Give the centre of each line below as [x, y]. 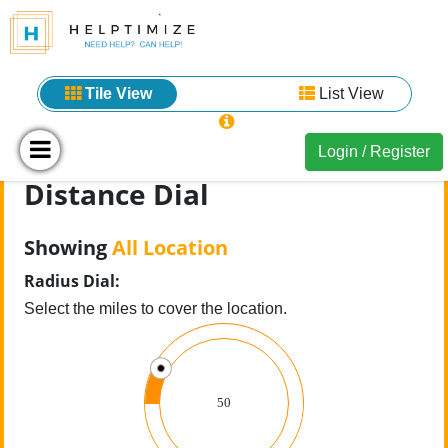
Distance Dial [116, 194]
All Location [170, 247]
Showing [68, 247]
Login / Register [374, 152]
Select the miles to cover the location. [155, 308]
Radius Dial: [72, 281]
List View [349, 94]
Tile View [116, 94]
